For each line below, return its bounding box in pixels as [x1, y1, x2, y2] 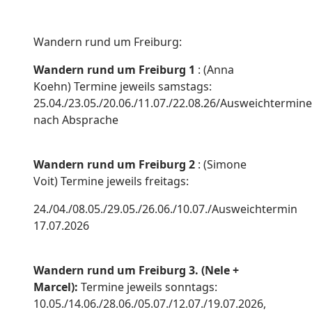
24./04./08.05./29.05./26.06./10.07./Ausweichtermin [33, 201, 297, 217]
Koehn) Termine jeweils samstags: [33, 79, 212, 95]
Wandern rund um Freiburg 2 [33, 157, 198, 173]
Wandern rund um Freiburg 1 [33, 62, 198, 78]
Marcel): [33, 279, 81, 295]
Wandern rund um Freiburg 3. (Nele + [33, 263, 239, 279]
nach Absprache [33, 112, 118, 128]
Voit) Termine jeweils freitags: [33, 173, 189, 189]
